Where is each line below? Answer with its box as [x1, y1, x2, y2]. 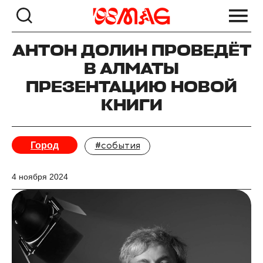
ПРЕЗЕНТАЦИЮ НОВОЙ [26, 80, 237, 96]
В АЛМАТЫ [84, 62, 179, 77]
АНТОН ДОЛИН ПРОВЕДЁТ [12, 44, 251, 59]
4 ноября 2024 [12, 172, 68, 181]
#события [95, 141, 140, 151]
